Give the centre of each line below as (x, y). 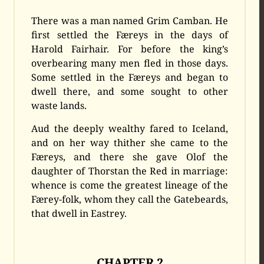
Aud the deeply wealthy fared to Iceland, (130, 129)
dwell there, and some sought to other (130, 92)
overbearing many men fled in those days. (130, 63)
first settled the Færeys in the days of (130, 35)
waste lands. (59, 106)
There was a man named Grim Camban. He (130, 21)
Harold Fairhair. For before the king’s (130, 49)
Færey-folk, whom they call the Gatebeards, (130, 199)
